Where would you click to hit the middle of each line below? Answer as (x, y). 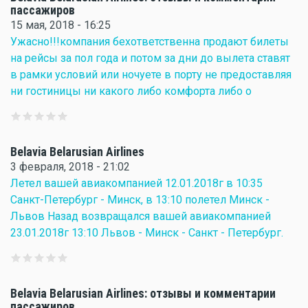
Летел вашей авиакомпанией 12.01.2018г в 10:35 (136, 183)
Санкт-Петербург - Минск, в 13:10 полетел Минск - (140, 200)
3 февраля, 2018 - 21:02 (70, 167)
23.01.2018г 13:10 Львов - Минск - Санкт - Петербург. (147, 233)
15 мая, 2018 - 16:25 (60, 25)
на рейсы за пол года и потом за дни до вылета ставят (150, 58)
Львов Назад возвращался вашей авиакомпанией (141, 216)
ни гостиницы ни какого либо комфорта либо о (131, 91)
